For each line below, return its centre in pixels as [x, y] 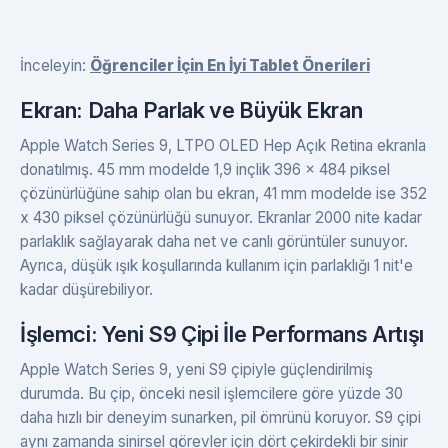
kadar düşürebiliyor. [86, 289]
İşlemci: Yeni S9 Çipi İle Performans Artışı [222, 334]
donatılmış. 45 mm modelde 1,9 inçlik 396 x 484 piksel [205, 169]
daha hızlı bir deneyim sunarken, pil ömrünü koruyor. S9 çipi [220, 417]
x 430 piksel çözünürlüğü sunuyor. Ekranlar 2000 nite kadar [221, 217]
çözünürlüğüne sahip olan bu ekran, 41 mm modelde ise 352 [223, 193]
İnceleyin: [55, 65]
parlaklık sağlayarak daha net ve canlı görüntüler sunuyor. [214, 241]
